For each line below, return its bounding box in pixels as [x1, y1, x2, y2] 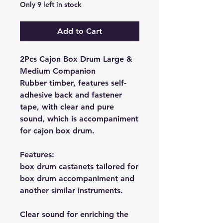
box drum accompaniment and [20, 174, 134, 183]
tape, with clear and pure [20, 102, 114, 111]
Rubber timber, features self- [20, 78, 126, 88]
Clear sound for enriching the [20, 210, 128, 219]
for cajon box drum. [20, 126, 95, 135]
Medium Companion [20, 66, 96, 76]
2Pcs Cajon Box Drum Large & [20, 54, 132, 64]
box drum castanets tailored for [20, 162, 138, 171]
